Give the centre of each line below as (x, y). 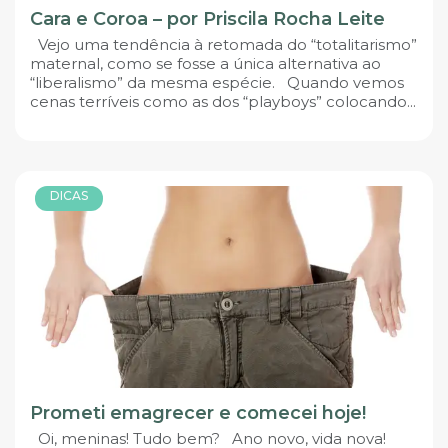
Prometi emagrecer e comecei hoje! (198, 412)
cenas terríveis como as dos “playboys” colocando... (223, 102)
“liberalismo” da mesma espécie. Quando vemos (217, 83)
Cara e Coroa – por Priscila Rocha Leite (207, 19)
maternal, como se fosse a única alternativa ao (205, 64)
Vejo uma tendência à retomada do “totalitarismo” (223, 45)
